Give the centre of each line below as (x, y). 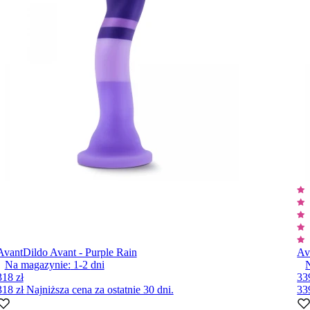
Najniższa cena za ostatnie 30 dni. (100, 290)
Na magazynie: (37, 265)
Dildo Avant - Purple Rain (80, 252)
